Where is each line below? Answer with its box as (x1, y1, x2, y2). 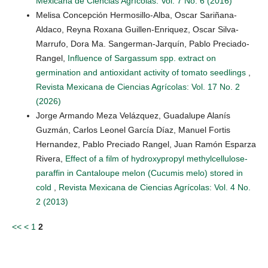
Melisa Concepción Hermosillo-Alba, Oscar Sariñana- (36, 10, 237, 20)
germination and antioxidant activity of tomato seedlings (36, 68, 248, 78)
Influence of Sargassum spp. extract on (68, 53, 216, 63)
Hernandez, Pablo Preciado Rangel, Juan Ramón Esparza (36, 139, 256, 150)
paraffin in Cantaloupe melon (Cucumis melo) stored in (36, 168, 243, 178)
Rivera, (36, 154, 65, 164)
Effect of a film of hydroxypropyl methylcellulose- (65, 154, 248, 164)
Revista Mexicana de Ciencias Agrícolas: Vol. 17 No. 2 (36, 82, 240, 92)
